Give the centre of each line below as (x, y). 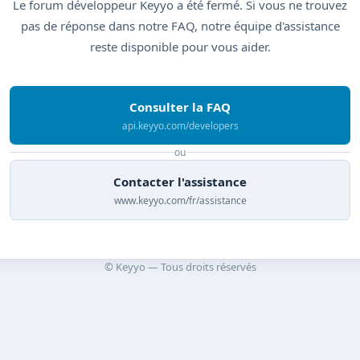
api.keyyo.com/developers (180, 125)
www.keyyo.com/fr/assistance (180, 200)
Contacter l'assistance (180, 181)
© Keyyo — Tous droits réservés (180, 266)
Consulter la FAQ (180, 106)
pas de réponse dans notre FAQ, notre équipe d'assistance (180, 25)
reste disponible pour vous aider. (180, 46)
